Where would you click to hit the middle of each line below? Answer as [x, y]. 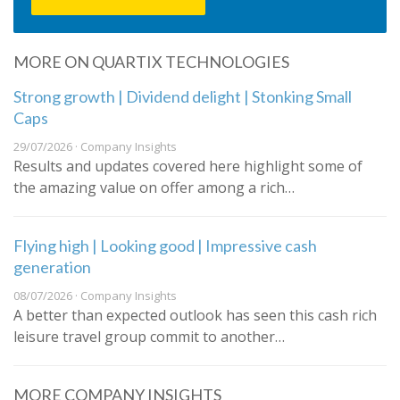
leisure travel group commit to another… [149, 337]
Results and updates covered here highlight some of [188, 167]
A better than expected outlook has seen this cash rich [195, 316]
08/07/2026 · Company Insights [95, 296]
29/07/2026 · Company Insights [95, 147]
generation [52, 267]
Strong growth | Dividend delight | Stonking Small [183, 97]
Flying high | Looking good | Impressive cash [165, 246]
